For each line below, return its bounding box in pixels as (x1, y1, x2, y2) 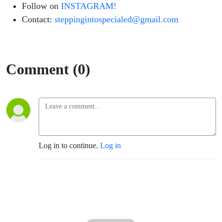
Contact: (22, 14, 55, 25)
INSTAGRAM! (58, 1, 116, 11)
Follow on (22, 1, 58, 11)
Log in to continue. (39, 141, 100, 150)
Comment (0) (6, 61, 90, 78)
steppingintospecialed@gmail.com (55, 14, 178, 25)
